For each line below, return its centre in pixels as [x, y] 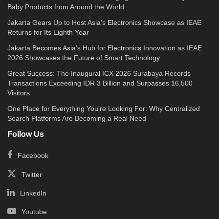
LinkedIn [33, 193]
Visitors [19, 93]
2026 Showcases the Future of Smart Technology [84, 57]
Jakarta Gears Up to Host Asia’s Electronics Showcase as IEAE [104, 22]
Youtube [34, 211]
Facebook [33, 155]
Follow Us [26, 134]
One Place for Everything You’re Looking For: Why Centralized [104, 108]
